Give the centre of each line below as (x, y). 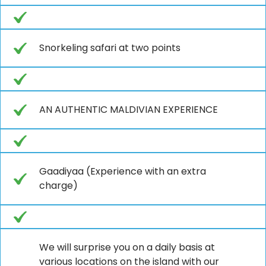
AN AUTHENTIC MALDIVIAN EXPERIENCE (129, 109)
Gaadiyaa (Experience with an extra (123, 171)
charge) (58, 185)
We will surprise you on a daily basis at (127, 247)
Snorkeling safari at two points (110, 47)
